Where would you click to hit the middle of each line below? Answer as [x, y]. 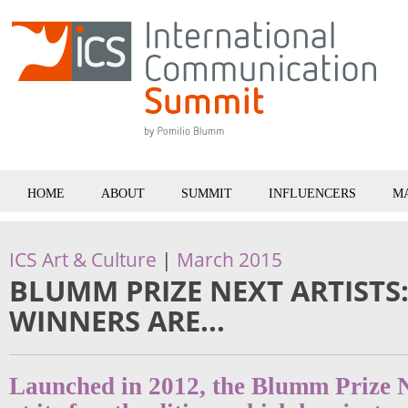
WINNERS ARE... [117, 321]
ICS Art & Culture [83, 260]
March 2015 [229, 260]
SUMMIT [207, 194]
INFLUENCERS [312, 194]
